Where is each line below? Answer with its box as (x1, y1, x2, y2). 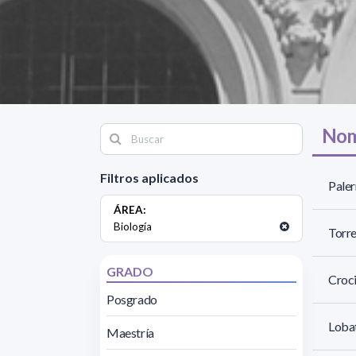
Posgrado (106, 291, 157, 307)
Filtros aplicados (100, 169, 199, 185)
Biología (114, 219, 152, 233)
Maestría (106, 324, 154, 340)
